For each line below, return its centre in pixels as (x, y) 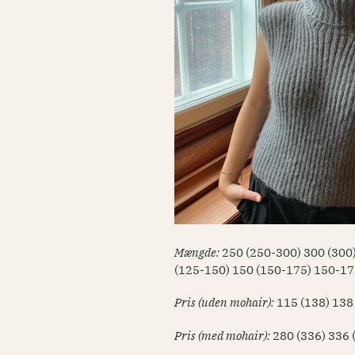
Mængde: (198, 252)
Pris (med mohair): (224, 335)
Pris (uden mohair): (226, 303)
